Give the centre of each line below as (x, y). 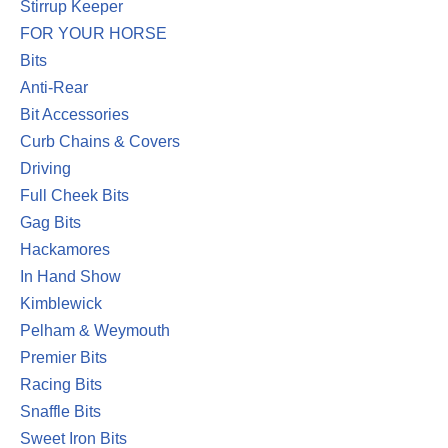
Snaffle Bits (60, 411)
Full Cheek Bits (74, 195)
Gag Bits (50, 222)
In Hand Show (70, 276)
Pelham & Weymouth (95, 330)
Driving (45, 168)
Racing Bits (61, 384)
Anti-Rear (54, 87)
